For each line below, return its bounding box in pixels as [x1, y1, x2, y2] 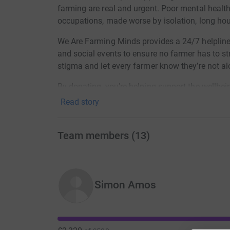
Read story [60, 97, 99, 107]
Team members [57, 129, 129, 142]
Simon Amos [94, 179, 157, 191]
